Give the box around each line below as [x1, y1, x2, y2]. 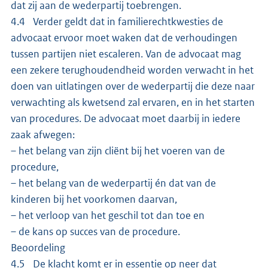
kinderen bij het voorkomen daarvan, [11, 193, 177, 206]
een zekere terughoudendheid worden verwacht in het [11, 63, 254, 77]
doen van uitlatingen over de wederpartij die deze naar [11, 80, 255, 93]
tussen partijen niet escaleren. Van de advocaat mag [11, 47, 241, 61]
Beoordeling [11, 241, 65, 255]
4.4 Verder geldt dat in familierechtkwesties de [11, 15, 223, 29]
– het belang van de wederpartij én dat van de [11, 176, 216, 190]
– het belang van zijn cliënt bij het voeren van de [11, 144, 225, 158]
